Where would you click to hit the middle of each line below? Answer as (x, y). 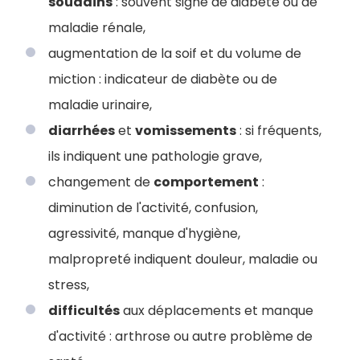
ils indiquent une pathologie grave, (155, 156)
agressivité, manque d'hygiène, (144, 233)
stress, (69, 284)
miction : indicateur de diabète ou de (163, 79)
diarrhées (82, 130)
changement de (101, 182)
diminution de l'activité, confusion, (153, 207)
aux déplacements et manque (217, 310)
